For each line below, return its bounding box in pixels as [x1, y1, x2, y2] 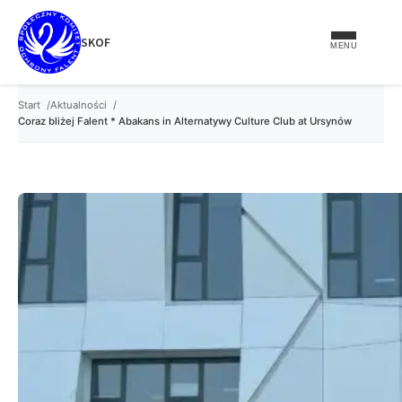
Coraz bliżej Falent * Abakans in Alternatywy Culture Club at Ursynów [18, 115, 352, 127]
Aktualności [50, 99, 107, 111]
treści [6, 12, 39, 27]
